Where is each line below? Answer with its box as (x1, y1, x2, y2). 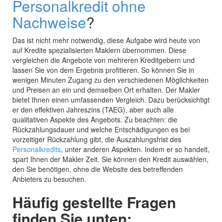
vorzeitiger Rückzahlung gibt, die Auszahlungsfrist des (12, 134, 181, 145)
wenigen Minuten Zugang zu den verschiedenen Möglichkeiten (12, 75, 209, 85)
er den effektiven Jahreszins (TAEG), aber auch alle (12, 105, 174, 115)
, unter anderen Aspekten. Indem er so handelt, (61, 144, 210, 155)
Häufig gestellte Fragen (12, 191, 176, 213)
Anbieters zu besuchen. (12, 174, 88, 184)
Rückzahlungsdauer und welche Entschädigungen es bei (12, 124, 190, 135)
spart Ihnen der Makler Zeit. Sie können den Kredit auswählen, (12, 154, 209, 165)
